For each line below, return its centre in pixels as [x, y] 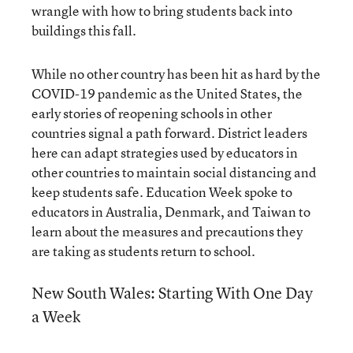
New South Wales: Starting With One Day [172, 292]
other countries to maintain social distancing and [174, 172]
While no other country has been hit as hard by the [176, 73]
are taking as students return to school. [143, 251]
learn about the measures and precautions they [167, 231]
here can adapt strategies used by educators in [165, 152]
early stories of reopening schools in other [152, 113]
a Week [56, 316]
